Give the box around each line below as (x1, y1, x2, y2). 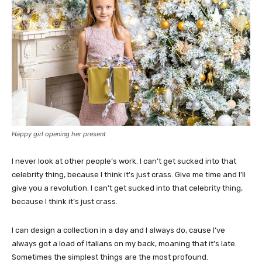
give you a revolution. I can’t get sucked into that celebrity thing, (12, 183, 243, 192)
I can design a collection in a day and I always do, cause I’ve (12, 225, 225, 235)
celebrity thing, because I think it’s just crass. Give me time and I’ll (12, 170, 246, 179)
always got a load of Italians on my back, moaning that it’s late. (12, 239, 237, 248)
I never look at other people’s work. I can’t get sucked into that (12, 156, 236, 166)
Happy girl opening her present (12, 129, 106, 138)
